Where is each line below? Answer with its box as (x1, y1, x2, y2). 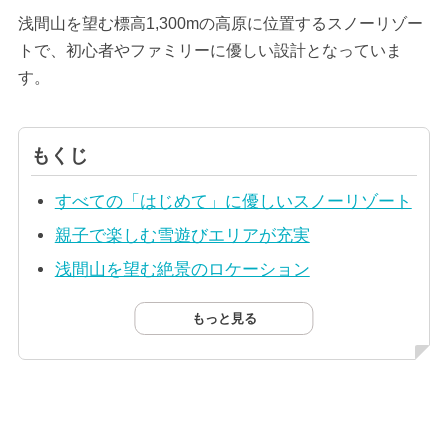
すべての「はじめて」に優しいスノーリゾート (54, 192, 412, 212)
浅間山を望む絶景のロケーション (54, 260, 310, 280)
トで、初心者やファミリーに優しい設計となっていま (17, 41, 402, 59)
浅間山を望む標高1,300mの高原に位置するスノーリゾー (17, 14, 423, 32)
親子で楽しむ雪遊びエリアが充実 (54, 226, 310, 246)
